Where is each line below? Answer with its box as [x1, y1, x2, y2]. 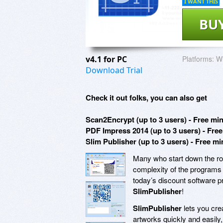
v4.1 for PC [86, 53, 129, 65]
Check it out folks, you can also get [86, 92, 207, 103]
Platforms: [182, 53, 214, 64]
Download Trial [86, 64, 142, 76]
